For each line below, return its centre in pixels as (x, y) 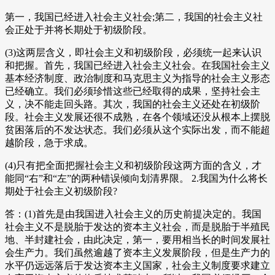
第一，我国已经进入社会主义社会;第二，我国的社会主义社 (134, 17)
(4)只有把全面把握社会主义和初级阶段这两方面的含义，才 (133, 166)
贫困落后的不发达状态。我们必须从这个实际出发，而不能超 (137, 130)
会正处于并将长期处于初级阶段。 (79, 30)
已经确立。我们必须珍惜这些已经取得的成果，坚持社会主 (133, 91)
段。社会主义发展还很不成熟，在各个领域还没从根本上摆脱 (137, 117)
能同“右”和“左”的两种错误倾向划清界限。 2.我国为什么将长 (136, 179)
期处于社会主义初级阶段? (61, 192)
